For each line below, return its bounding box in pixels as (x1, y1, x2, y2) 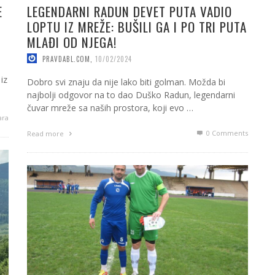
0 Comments (204, 128, 248, 138)
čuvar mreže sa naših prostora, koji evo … (27, 102, 193, 114)
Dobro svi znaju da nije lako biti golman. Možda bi (27, 76, 225, 88)
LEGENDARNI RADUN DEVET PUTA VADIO (27, 1, 232, 21)
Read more (27, 129, 66, 139)
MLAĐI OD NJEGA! (27, 32, 117, 52)
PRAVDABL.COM (42, 53, 90, 64)
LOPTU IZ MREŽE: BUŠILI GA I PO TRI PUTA (27, 17, 247, 36)
